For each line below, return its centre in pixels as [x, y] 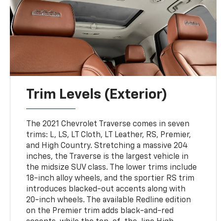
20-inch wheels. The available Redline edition [109, 200]
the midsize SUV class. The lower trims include [112, 167]
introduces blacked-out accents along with [106, 189]
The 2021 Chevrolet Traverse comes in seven [108, 124]
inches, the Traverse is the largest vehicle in [108, 157]
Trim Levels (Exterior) [97, 94]
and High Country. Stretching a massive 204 [107, 146]
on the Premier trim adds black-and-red [100, 211]
